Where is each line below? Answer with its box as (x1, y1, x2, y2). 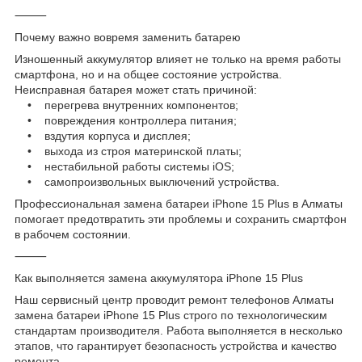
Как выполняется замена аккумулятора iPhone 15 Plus (15, 271, 303, 284)
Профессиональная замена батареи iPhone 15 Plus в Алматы (15, 196, 343, 210)
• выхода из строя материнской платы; (15, 144, 242, 158)
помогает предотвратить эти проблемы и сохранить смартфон (15, 212, 347, 225)
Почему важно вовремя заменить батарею (15, 30, 241, 44)
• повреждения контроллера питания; (15, 113, 237, 127)
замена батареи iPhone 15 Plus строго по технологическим (15, 308, 327, 322)
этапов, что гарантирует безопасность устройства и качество (15, 339, 337, 352)
